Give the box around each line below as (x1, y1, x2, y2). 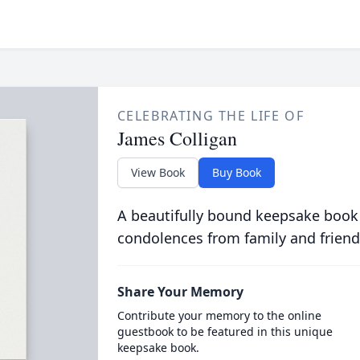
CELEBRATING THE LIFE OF (117, 107, 305, 125)
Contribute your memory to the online (117, 308, 321, 323)
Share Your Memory (117, 283, 243, 301)
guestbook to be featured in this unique (117, 324, 333, 339)
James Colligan (117, 125, 237, 151)
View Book (130, 165, 185, 180)
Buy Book (211, 165, 261, 180)
